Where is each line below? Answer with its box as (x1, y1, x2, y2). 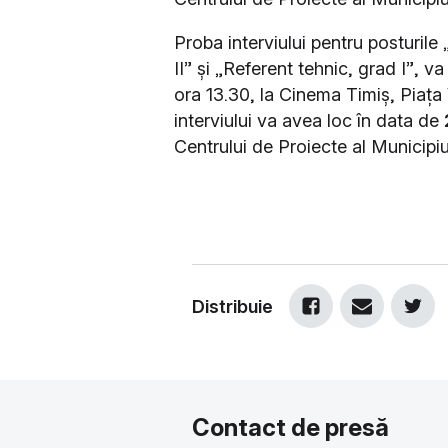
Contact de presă (192, 412, 389, 442)
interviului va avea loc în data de (174, 109, 444, 131)
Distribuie (192, 295, 273, 317)
